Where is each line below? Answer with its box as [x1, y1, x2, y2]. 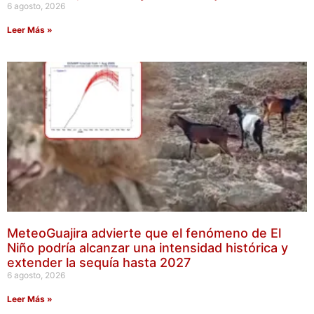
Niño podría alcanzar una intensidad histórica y [7, 240, 288, 255]
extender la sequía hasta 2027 [7, 254, 191, 270]
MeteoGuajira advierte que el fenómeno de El [7, 225, 281, 240]
